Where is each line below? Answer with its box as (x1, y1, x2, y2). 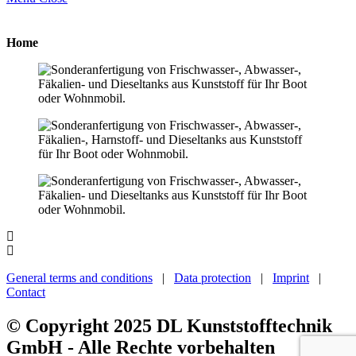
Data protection (174, 271, 251, 284)
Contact (6, 285, 45, 299)
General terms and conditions (6, 271, 153, 284)
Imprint (273, 271, 309, 284)
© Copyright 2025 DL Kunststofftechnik (6, 315, 332, 336)
